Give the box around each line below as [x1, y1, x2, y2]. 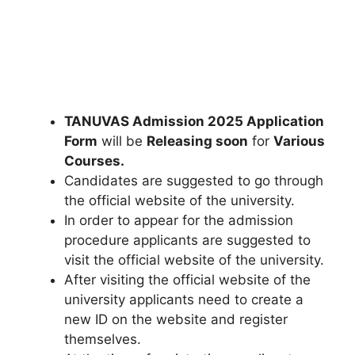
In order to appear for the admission [64, 212, 293, 228]
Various [273, 133, 325, 149]
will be [97, 133, 147, 149]
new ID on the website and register [64, 311, 288, 327]
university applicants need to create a [64, 292, 303, 307]
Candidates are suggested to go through [64, 173, 323, 189]
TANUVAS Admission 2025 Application [64, 113, 324, 129]
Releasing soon [147, 133, 248, 149]
